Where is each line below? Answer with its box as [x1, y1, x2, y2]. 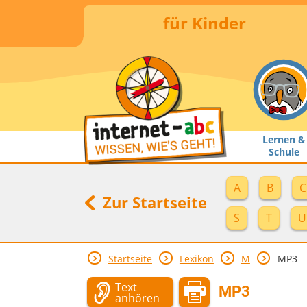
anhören [115, 290, 160, 306]
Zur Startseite [99, 191, 207, 212]
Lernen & [262, 132, 306, 146]
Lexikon [179, 252, 214, 266]
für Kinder [162, 11, 246, 34]
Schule [268, 145, 299, 158]
